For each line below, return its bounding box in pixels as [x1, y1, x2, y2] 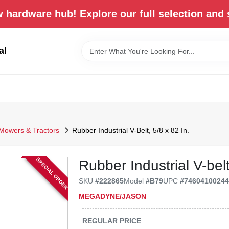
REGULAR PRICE [82, 216, 142, 225]
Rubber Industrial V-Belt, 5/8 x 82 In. [72, 126, 189, 134]
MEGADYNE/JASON [79, 192, 147, 200]
